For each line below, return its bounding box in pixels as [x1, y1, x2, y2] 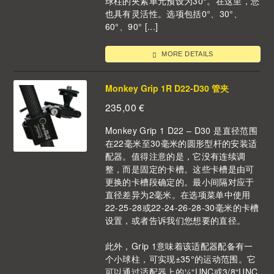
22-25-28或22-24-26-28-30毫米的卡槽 [105, 201, 259, 213]
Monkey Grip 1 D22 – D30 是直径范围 [105, 124, 257, 136]
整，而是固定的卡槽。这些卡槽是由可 [105, 162, 254, 175]
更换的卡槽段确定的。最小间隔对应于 [105, 175, 254, 188]
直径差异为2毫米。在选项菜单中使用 [105, 188, 251, 201]
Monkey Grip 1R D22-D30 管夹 [105, 81, 229, 94]
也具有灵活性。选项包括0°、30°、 [105, 7, 243, 20]
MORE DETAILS [160, 50, 213, 58]
